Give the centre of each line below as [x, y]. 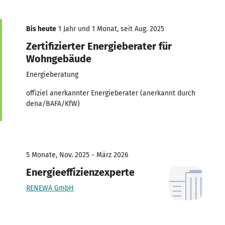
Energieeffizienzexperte [80, 172]
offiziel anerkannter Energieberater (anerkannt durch [111, 93]
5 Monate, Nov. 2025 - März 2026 [77, 155]
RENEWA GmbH [50, 188]
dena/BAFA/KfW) [53, 103]
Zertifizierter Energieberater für [99, 46]
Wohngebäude [59, 59]
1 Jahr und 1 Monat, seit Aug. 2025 [110, 29]
